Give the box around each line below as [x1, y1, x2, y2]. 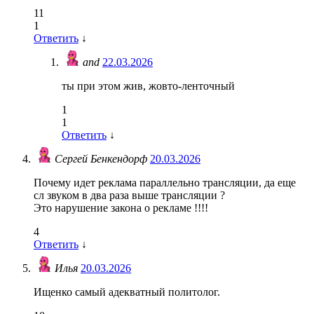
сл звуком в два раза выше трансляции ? [34, 189, 225, 202]
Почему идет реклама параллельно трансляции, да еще [34, 177, 296, 189]
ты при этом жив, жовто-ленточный [62, 80, 235, 93]
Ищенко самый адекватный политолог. [34, 286, 220, 299]
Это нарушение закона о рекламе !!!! [34, 202, 208, 214]
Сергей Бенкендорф [55, 153, 150, 165]
